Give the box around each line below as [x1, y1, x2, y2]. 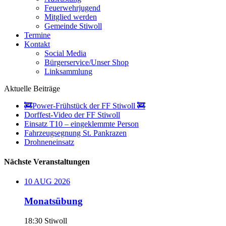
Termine [24, 30, 50, 39]
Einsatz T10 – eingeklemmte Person [24, 119, 139, 128]
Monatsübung [24, 196, 83, 207]
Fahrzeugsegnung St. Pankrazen [24, 128, 127, 137]
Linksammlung [44, 67, 92, 76]
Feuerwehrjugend [44, 3, 100, 12]
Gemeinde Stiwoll [44, 21, 102, 30]
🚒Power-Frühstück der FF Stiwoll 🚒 [24, 101, 145, 110]
